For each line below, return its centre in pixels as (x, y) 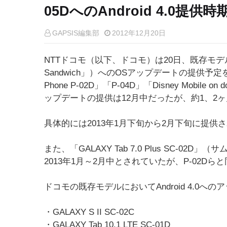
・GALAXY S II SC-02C (89, 212)
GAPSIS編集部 (76, 33)
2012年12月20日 (139, 33)
